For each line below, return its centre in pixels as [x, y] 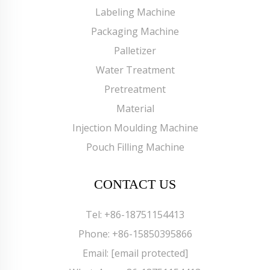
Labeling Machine [135, 12]
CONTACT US [135, 184]
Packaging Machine [135, 31]
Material [135, 108]
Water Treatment [135, 70]
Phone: [95, 234]
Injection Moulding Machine [135, 127]
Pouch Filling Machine [135, 147]
